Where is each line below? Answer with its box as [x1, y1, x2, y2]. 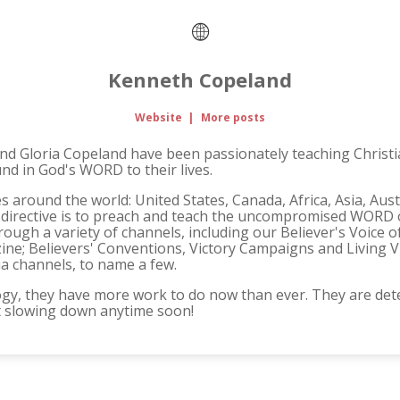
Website [135, 110, 183, 126]
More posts [200, 110, 265, 126]
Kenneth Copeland [108, 66, 292, 94]
